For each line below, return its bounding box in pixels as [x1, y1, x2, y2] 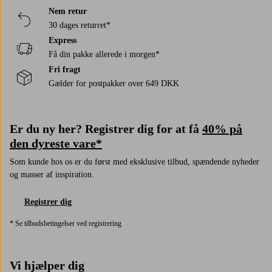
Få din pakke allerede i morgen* [49, 49, 160, 59]
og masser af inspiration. [10, 169, 94, 179]
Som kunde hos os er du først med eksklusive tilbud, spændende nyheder [10, 157, 259, 166]
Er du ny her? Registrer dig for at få [10, 121, 202, 135]
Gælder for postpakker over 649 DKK [49, 78, 179, 88]
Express [49, 35, 76, 45]
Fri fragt [49, 64, 81, 74]
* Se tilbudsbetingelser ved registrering [10, 219, 121, 228]
